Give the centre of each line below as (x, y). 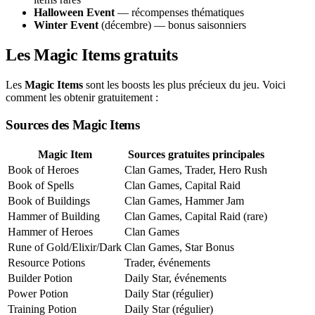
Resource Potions (46, 262)
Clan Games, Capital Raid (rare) (196, 216)
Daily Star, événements (175, 278)
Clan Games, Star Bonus (179, 247)
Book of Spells (41, 185)
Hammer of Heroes (50, 231)
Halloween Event (74, 13)
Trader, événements (167, 262)
